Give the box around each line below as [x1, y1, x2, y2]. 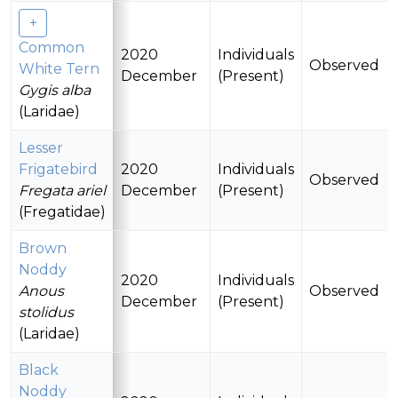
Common [19, 39, 84, 57]
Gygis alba [19, 82, 91, 99]
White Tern [19, 60, 99, 78]
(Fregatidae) [19, 203, 106, 221]
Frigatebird [19, 161, 98, 179]
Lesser [19, 139, 63, 157]
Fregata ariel [19, 182, 106, 200]
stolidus [19, 304, 74, 322]
